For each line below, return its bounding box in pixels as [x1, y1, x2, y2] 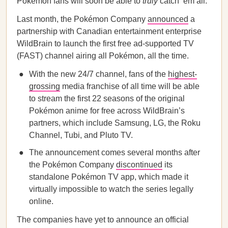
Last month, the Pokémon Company [17, 15, 148, 23]
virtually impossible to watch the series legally [29, 185, 193, 193]
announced [148, 15, 188, 23]
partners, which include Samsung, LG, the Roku [29, 119, 201, 127]
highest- [168, 70, 197, 78]
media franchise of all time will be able [60, 82, 199, 91]
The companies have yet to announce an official [17, 215, 189, 224]
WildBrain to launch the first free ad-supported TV [17, 39, 194, 48]
